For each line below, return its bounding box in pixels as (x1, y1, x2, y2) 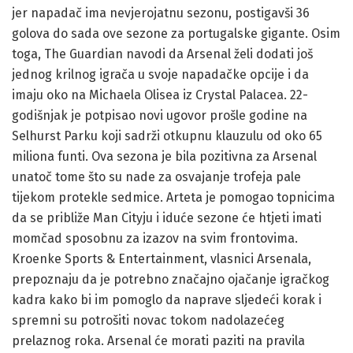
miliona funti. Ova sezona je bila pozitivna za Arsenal (12, 148, 317, 164)
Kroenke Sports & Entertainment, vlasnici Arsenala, (12, 251, 311, 266)
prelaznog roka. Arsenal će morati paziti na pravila (12, 333, 305, 348)
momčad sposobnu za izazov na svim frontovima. (12, 230, 298, 246)
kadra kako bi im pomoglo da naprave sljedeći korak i (12, 292, 321, 307)
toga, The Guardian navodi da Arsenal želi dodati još (12, 46, 313, 61)
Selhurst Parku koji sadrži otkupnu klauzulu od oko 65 (12, 128, 322, 143)
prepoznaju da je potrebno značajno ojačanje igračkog (12, 271, 329, 287)
